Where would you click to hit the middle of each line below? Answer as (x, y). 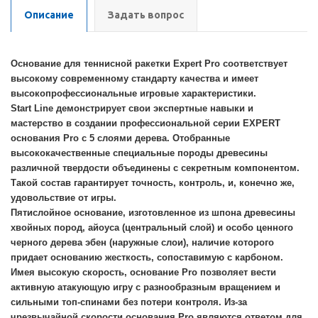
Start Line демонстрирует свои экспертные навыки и (132, 108)
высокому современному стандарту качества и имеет (135, 78)
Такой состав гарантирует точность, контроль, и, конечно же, (153, 183)
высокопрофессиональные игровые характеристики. (133, 93)
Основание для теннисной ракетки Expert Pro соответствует (149, 64)
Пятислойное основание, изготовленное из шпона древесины (153, 213)
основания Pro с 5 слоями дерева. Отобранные (120, 138)
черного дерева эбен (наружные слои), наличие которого (142, 242)
